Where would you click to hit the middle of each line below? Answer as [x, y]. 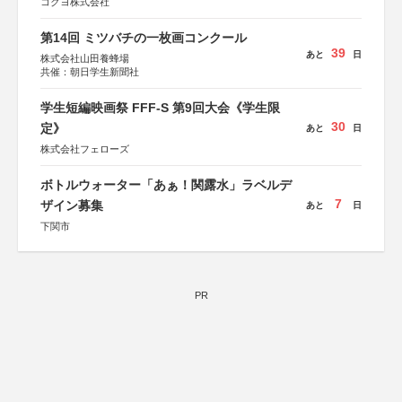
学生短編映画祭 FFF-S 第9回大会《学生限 [160, 108]
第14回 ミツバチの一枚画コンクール [144, 38]
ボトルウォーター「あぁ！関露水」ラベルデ [166, 185]
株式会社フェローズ [85, 149]
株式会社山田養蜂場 [85, 58]
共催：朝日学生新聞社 [90, 72]
